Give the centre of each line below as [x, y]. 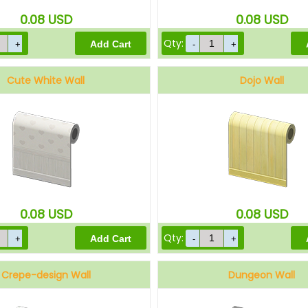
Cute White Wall [46, 80]
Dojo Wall [262, 80]
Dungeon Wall [262, 275]
